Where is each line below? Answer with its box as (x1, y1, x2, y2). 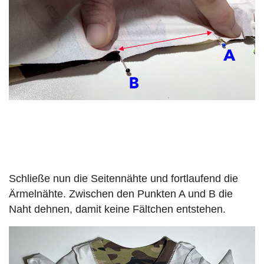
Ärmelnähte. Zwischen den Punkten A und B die (9, 187, 233, 200)
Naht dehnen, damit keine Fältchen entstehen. (9, 203, 226, 215)
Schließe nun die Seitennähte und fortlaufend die (9, 172, 238, 184)
